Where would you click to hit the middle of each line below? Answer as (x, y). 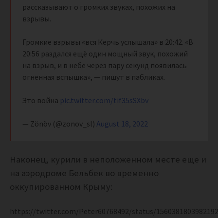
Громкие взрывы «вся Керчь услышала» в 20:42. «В (108, 42)
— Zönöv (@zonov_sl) (59, 124)
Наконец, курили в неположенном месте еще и (108, 160)
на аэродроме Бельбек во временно (84, 173)
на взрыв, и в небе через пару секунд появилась (105, 65)
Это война (41, 100)
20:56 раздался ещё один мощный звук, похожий (105, 54)
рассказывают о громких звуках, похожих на (99, 7)
